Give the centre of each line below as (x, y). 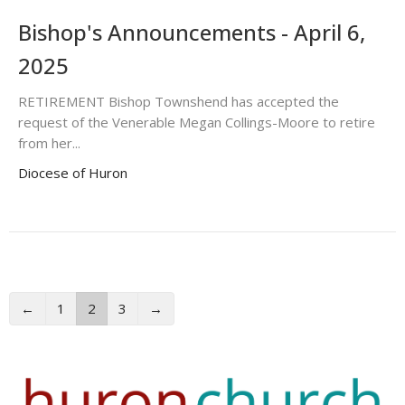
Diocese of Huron (73, 172)
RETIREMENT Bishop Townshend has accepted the (179, 101)
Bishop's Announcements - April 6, (192, 32)
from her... (49, 142)
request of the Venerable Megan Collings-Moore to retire (197, 122)
